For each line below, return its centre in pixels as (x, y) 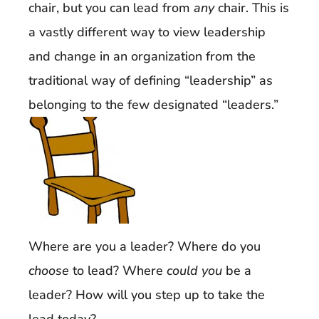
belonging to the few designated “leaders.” (153, 105)
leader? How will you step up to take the (147, 294)
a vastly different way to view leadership (147, 32)
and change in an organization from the (142, 57)
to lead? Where (118, 270)
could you (194, 270)
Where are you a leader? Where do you (145, 246)
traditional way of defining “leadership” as (151, 81)
